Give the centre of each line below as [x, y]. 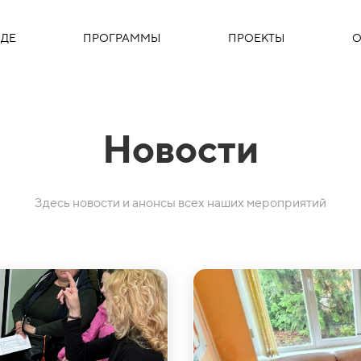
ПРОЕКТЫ [256, 38]
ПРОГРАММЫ [122, 38]
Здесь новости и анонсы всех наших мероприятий [180, 203]
